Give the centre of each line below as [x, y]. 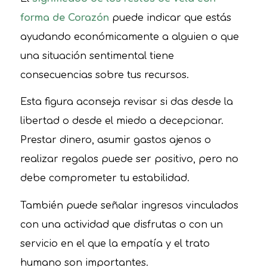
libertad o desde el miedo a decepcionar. [122, 121]
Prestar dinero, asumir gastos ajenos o [115, 140]
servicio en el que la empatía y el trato [115, 243]
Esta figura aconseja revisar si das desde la [126, 102]
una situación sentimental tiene [97, 56]
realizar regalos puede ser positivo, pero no [129, 159]
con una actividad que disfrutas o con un [121, 224]
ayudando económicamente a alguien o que [129, 37]
